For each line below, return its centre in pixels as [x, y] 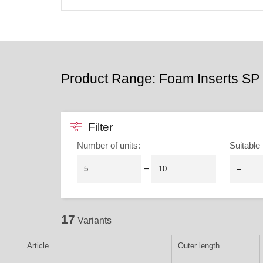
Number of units [108, 145]
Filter [100, 127]
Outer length [199, 246]
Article [38, 246]
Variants [95, 221]
